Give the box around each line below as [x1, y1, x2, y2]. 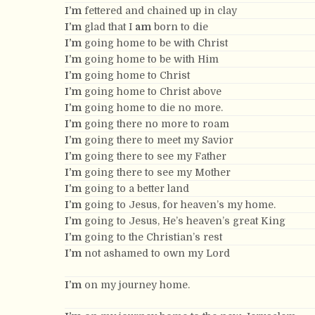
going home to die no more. [82, 102, 223, 113]
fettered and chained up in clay [82, 5, 237, 16]
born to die [151, 21, 208, 32]
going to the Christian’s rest [82, 231, 222, 243]
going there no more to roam [82, 118, 229, 129]
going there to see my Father [82, 150, 226, 162]
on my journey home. [82, 279, 190, 290]
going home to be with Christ [82, 37, 228, 49]
